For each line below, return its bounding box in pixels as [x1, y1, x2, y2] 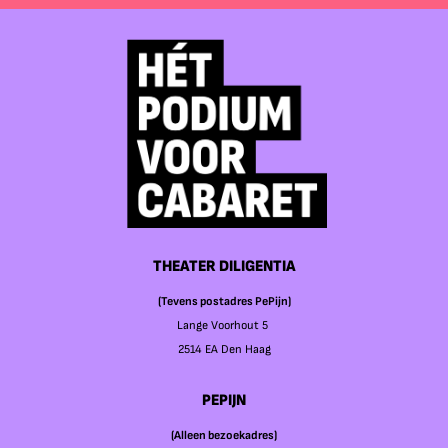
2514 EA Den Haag [177, 342, 271, 358]
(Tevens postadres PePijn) [157, 294, 291, 310]
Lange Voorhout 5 [177, 318, 271, 334]
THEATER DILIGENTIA [152, 257, 296, 277]
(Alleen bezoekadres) [171, 428, 277, 444]
